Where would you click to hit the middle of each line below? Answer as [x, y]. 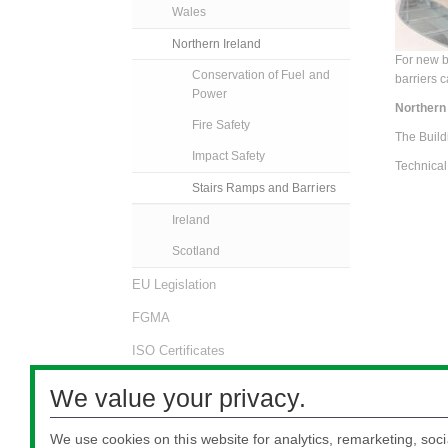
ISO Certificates [179, 351]
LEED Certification [186, 384]
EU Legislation [174, 285]
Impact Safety [229, 156]
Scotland [196, 251]
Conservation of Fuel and [261, 75]
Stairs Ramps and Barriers [264, 188]
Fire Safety [221, 125]
